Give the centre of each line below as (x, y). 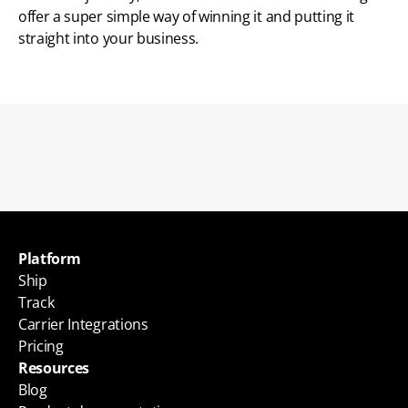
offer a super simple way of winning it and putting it (187, 17)
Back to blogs (204, 204)
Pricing (41, 347)
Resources (54, 368)
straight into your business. (110, 39)
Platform (50, 259)
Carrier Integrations (83, 325)
